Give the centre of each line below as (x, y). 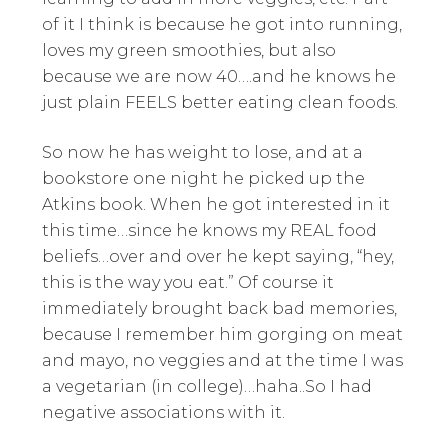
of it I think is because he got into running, (222, 24)
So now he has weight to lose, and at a (203, 152)
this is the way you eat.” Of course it (188, 282)
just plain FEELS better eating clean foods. (220, 102)
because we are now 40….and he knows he (219, 76)
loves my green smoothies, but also (189, 50)
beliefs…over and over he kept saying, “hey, (218, 256)
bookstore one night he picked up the (204, 178)
